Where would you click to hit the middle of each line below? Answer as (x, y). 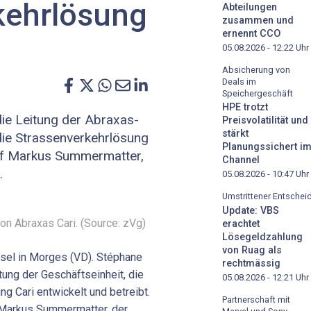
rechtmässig (251, 264)
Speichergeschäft (258, 93)
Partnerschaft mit (256, 300)
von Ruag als (252, 251)
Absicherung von (256, 69)
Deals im (239, 81)
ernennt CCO (251, 33)
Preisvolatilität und (265, 121)
